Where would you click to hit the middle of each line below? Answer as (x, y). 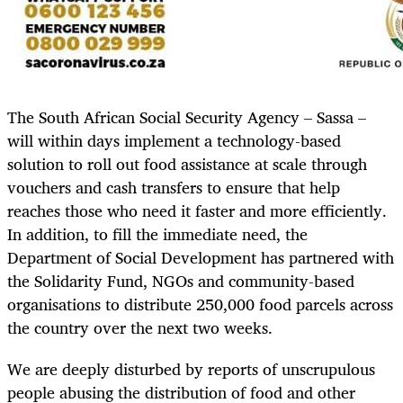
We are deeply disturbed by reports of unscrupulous (191, 369)
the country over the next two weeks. (142, 327)
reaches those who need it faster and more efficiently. (197, 210)
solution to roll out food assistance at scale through (187, 163)
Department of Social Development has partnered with (201, 257)
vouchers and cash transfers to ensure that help (174, 187)
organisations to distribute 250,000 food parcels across (200, 304)
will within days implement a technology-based (174, 140)
